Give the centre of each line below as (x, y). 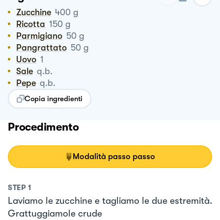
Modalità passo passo (114, 156)
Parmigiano (42, 36)
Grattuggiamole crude (55, 213)
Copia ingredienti (54, 98)
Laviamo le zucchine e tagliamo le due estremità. (110, 201)
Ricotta (33, 24)
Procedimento (43, 127)
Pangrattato (44, 47)
